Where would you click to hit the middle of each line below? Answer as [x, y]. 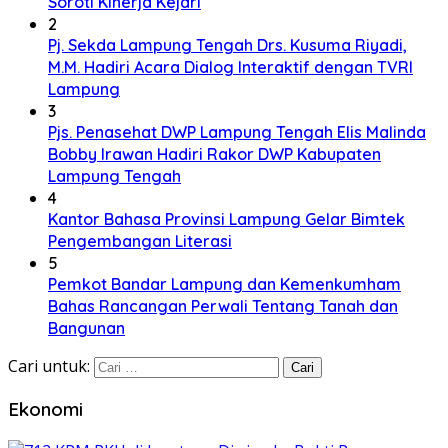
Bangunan [86, 328]
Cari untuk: [49, 366]
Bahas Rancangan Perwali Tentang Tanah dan [223, 306]
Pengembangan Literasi [140, 241]
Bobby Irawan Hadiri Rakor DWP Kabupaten [214, 154]
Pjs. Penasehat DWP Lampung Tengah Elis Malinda [237, 132]
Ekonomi [45, 409]
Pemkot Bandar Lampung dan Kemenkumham [224, 284]
